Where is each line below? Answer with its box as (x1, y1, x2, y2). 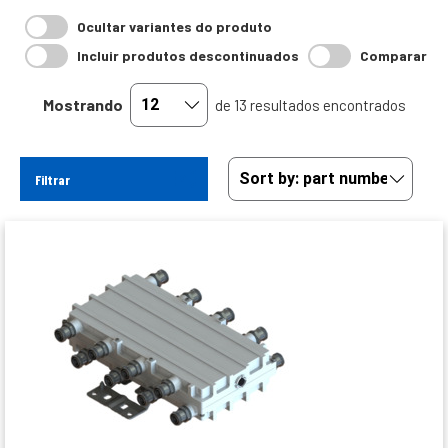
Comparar (360, 47, 427, 65)
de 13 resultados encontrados (214, 96, 406, 115)
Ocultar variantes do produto (77, 18, 272, 36)
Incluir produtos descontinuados (77, 47, 299, 65)
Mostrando (42, 95, 123, 115)
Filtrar (35, 171, 70, 189)
